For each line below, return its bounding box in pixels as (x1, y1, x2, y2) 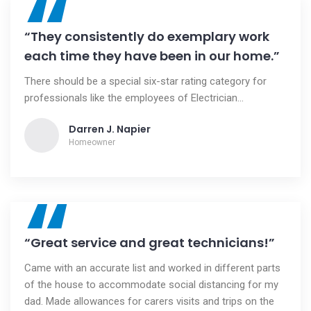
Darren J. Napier (69, 122, 151, 136)
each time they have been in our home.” (24, 47, 280, 65)
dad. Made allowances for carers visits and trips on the (24, 295, 274, 308)
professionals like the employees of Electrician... (24, 92, 244, 104)
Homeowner (69, 137, 115, 147)
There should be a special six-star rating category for (24, 75, 267, 87)
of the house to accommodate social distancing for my (24, 278, 278, 291)
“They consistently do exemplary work (24, 28, 269, 45)
